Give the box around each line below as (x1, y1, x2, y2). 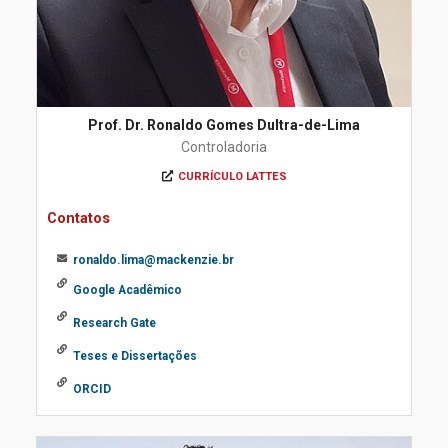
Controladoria (181, 139, 267, 155)
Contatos (47, 209, 110, 227)
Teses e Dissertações (73, 349, 197, 363)
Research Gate (73, 316, 156, 330)
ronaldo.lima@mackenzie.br (73, 253, 234, 267)
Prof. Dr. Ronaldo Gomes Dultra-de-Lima (88, 117, 360, 133)
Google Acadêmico (73, 283, 182, 297)
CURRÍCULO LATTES (177, 170, 287, 183)
